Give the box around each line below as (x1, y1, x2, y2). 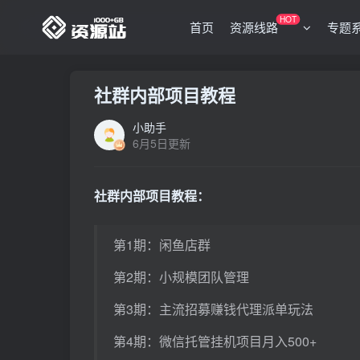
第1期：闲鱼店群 (113, 235, 211, 254)
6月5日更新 (133, 135, 190, 151)
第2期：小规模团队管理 (113, 268, 249, 286)
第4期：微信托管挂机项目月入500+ (113, 332, 317, 350)
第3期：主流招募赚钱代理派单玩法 (113, 300, 313, 318)
